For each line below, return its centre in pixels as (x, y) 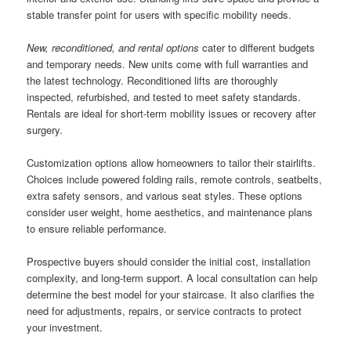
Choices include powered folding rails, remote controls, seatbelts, (175, 179)
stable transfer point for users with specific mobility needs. (159, 15)
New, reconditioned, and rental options (113, 48)
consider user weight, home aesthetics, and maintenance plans (170, 212)
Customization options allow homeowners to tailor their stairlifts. (172, 163)
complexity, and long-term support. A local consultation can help (172, 278)
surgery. (45, 130)
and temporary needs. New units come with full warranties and (168, 64)
